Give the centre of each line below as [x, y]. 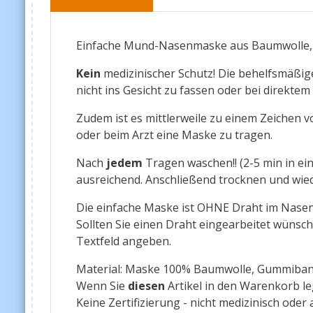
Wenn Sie [102, 285]
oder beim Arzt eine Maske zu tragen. [176, 134]
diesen [146, 285]
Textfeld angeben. [124, 241]
